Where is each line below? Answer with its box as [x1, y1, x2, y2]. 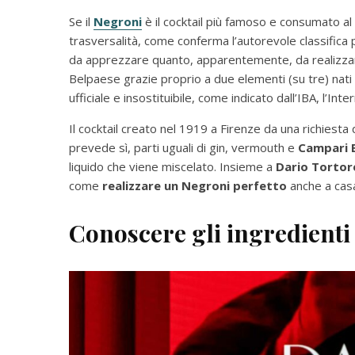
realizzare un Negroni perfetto [102, 177, 290, 194]
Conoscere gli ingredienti [69, 217, 350, 250]
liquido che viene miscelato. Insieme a [69, 158, 276, 175]
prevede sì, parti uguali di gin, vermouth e [69, 139, 298, 156]
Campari [298, 139, 348, 156]
